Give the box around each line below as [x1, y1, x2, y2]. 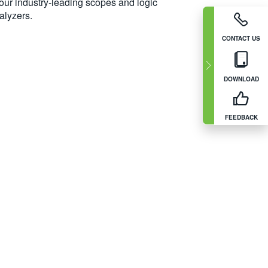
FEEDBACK [224, 113, 258, 122]
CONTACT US [222, 34, 260, 43]
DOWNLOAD [223, 75, 259, 84]
